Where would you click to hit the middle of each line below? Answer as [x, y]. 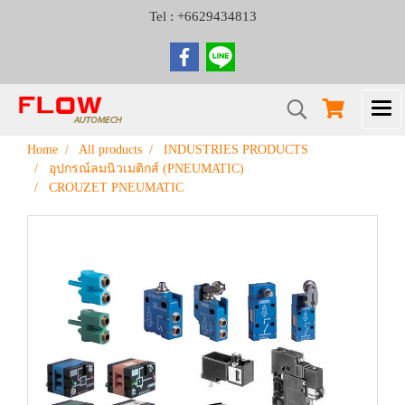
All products [110, 150]
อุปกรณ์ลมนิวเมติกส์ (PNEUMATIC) [146, 169]
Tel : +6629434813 [202, 16]
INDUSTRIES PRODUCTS [236, 150]
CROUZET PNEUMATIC [116, 188]
